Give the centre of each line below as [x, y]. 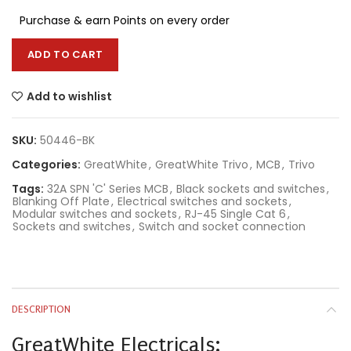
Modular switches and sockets [95, 214]
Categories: [47, 165]
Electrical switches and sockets [203, 201]
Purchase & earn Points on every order [125, 20]
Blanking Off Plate [61, 201]
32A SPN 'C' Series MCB [108, 189]
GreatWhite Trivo [202, 165]
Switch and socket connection [222, 226]
